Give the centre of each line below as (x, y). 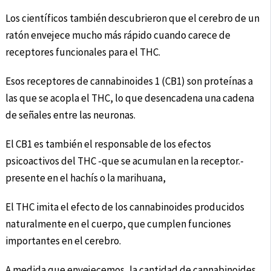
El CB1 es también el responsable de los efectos (108, 144)
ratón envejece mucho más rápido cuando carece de (118, 35)
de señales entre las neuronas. (70, 115)
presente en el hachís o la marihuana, (85, 178)
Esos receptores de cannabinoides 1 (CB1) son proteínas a (129, 81)
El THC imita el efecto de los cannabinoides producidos (125, 207)
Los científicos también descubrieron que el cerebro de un (132, 18)
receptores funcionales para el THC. (83, 52)
